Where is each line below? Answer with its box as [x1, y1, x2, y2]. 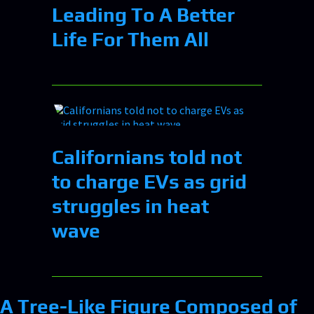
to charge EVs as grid [52, 170, 247, 193]
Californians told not [52, 146, 242, 169]
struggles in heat [52, 195, 209, 218]
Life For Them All [52, 28, 209, 51]
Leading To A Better [52, 4, 235, 27]
